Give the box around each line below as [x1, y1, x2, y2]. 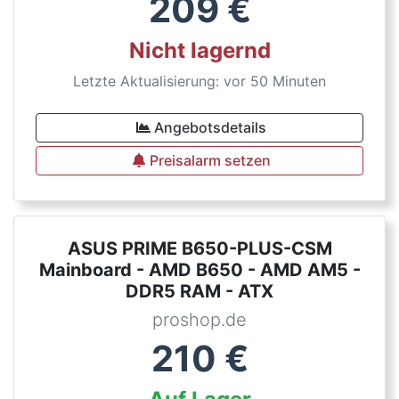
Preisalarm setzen [150, 151, 271, 169]
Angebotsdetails [154, 118, 266, 136]
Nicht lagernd [128, 37, 271, 63]
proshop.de [152, 309, 247, 330]
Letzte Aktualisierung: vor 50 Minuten [73, 72, 326, 90]
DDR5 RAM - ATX [126, 281, 273, 302]
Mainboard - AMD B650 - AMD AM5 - [38, 259, 361, 281]
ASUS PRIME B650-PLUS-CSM [67, 238, 332, 259]
